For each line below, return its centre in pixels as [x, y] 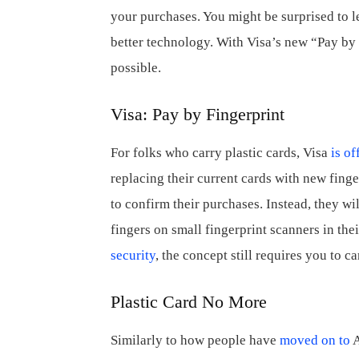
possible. [136, 68]
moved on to [315, 340]
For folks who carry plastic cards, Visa [221, 153]
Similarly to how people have [195, 340]
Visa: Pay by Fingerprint [198, 114]
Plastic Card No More [189, 302]
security [133, 255]
